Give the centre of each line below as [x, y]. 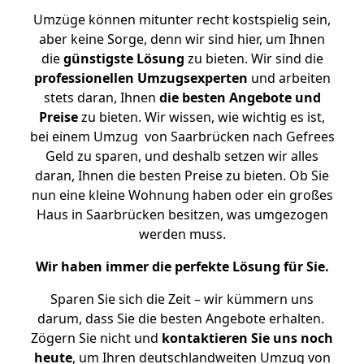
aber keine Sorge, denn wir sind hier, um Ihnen [182, 39]
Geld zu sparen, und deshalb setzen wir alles [182, 156]
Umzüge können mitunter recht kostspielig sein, [182, 19]
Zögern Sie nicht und [96, 338]
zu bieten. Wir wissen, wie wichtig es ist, [201, 117]
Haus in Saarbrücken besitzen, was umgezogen [182, 214]
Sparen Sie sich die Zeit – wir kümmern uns [182, 299]
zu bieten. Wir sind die [253, 58]
